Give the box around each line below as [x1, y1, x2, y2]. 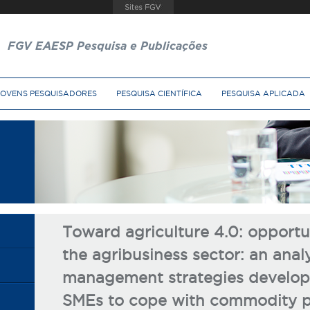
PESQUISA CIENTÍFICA [116, 89, 202, 98]
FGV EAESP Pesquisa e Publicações [8, 41, 208, 52]
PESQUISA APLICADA [221, 89, 305, 98]
